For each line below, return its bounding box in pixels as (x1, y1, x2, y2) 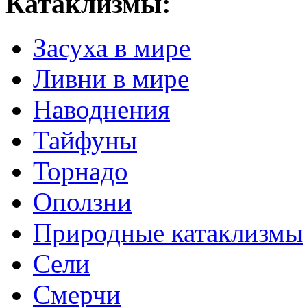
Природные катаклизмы (33, 218, 303, 248)
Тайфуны (33, 125, 137, 156)
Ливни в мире (33, 64, 189, 94)
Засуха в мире (33, 33, 191, 63)
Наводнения (33, 95, 170, 125)
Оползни (33, 187, 132, 217)
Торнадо (33, 156, 128, 186)
